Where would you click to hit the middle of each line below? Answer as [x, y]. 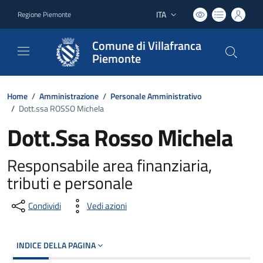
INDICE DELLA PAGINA [57, 245]
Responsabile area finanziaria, [109, 165]
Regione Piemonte [44, 14]
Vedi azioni [107, 206]
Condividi [45, 206]
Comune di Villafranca [147, 45]
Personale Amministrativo [156, 96]
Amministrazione [69, 96]
